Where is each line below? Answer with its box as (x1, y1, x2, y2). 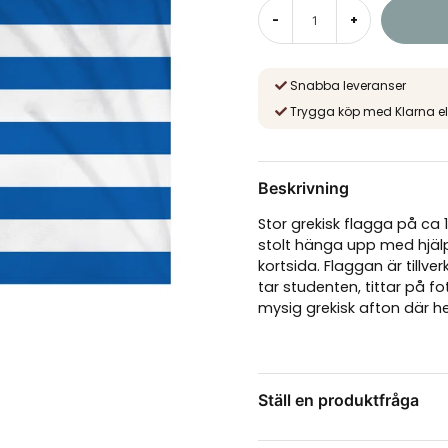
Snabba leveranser (290, 77, 407, 94)
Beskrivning (258, 178, 350, 198)
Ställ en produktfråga (258, 390, 420, 411)
